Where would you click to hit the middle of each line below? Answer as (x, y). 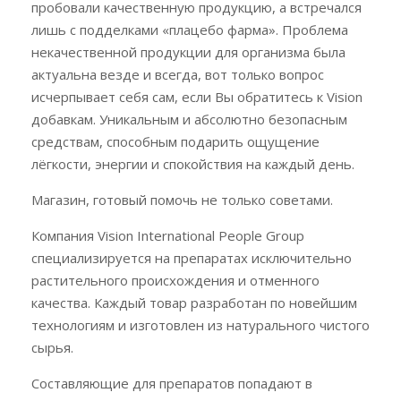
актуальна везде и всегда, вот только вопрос (178, 74)
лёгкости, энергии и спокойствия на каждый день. (193, 164)
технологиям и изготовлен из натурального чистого (200, 325)
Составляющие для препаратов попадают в (172, 383)
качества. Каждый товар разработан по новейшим (194, 303)
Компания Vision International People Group (168, 235)
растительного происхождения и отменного (175, 280)
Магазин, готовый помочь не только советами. (182, 200)
